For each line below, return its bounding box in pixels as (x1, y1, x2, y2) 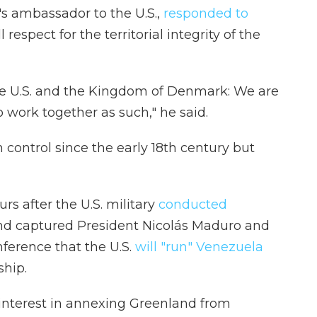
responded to (160, 6, 248, 21)
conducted (158, 197, 227, 212)
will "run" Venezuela (135, 239, 263, 255)
